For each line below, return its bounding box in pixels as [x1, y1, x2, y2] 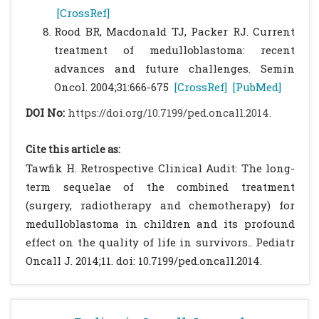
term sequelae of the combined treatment [26, 179, 295, 194]
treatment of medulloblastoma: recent [54, 43, 295, 57]
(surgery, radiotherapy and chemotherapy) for [26, 198, 295, 212]
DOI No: [26, 105, 68, 120]
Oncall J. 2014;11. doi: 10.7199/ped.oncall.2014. [26, 253, 262, 268]
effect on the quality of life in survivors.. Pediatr [26, 235, 295, 249]
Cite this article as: [26, 142, 120, 156]
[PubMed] [233, 80, 281, 94]
